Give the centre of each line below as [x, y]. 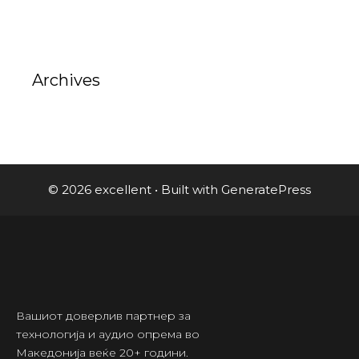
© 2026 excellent [100, 190]
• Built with [186, 190]
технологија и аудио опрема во [108, 335]
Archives [66, 81]
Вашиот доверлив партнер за [103, 316]
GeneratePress [266, 190]
